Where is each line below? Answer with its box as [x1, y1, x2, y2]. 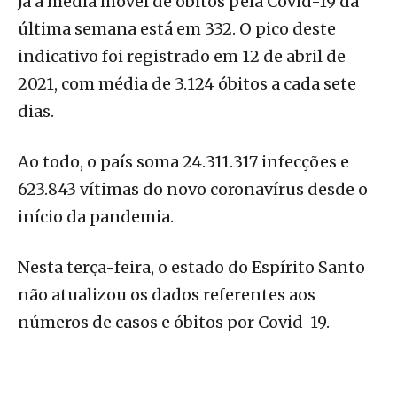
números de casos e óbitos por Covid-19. [18, 312, 330, 333]
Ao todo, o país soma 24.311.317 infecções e [18, 152, 349, 173]
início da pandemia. [18, 206, 181, 228]
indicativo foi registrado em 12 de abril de [18, 46, 346, 67]
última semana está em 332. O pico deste [18, 19, 336, 40]
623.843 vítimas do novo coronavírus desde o [18, 179, 368, 200]
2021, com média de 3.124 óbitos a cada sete [18, 74, 356, 95]
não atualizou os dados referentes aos [18, 284, 315, 306]
